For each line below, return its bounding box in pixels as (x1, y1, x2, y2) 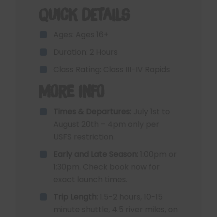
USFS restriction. (53, 131, 115, 142)
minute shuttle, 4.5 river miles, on (53, 204, 178, 215)
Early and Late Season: (53, 149, 138, 160)
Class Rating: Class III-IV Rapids (53, 64, 170, 75)
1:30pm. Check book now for (53, 161, 160, 172)
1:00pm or (138, 149, 177, 160)
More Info (39, 82, 104, 101)
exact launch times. (53, 174, 127, 185)
